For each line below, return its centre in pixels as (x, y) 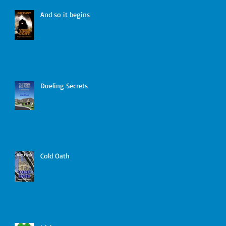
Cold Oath (55, 156)
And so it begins (65, 14)
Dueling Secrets (64, 86)
